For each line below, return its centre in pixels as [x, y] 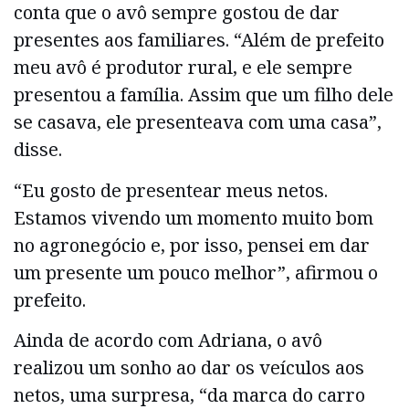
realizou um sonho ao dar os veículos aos [189, 368]
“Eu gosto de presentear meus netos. [171, 190]
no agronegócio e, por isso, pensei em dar [192, 245]
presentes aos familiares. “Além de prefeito [199, 40]
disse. [38, 150]
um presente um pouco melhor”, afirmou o [196, 272]
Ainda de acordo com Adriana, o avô [168, 341]
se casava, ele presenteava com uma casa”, [198, 122]
